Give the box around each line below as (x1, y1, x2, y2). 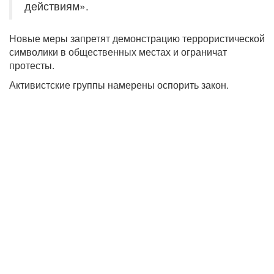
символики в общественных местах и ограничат (9, 44, 227, 59)
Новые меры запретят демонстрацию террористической (9, 31, 265, 45)
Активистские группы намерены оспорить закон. (9, 77, 229, 92)
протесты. (9, 57, 54, 72)
